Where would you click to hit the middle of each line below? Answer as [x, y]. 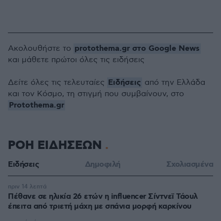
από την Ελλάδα [174, 83]
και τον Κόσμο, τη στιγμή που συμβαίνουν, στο [96, 94]
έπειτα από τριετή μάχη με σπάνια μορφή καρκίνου [100, 206]
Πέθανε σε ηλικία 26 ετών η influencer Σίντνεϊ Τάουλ [103, 197]
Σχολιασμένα [189, 165]
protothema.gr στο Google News [137, 49]
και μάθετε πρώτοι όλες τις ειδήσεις [76, 60]
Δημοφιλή [102, 165]
